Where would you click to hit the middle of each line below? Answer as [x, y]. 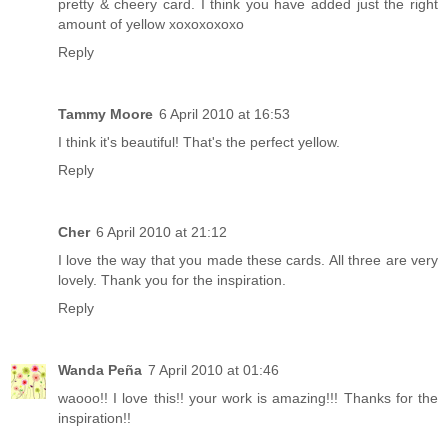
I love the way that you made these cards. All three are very [248, 260]
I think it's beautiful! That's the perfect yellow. [199, 142]
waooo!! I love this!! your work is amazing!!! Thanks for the [248, 398]
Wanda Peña [100, 370]
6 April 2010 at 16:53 [224, 114]
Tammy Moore [105, 114]
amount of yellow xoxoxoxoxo [151, 24]
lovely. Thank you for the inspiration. [172, 280]
